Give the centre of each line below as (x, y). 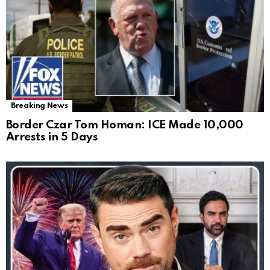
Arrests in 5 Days (52, 137)
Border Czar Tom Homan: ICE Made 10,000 (125, 125)
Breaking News (39, 106)
